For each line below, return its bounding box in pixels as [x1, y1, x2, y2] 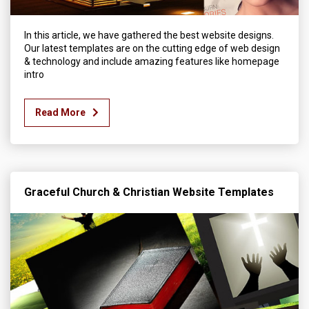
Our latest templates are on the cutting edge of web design [24, 43, 280, 54]
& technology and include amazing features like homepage [24, 56, 279, 67]
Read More [35, 107, 86, 118]
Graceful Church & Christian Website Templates [24, 186, 274, 199]
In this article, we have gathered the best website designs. [24, 30, 274, 41]
